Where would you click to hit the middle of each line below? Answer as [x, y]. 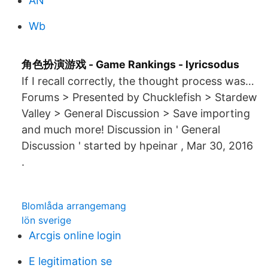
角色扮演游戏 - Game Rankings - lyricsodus [130, 64]
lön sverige [46, 220]
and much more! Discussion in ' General [121, 130]
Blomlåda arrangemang [74, 206]
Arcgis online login [75, 235]
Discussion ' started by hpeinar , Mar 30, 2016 [137, 146]
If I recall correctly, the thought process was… [138, 81]
